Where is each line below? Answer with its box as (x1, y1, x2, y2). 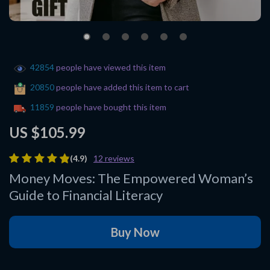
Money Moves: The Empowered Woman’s (9, 170, 253, 186)
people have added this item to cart (54, 82, 189, 93)
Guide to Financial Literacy (9, 187, 163, 203)
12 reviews (93, 153, 134, 163)
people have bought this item (54, 102, 166, 113)
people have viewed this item (54, 62, 166, 73)
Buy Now (110, 225, 160, 239)
